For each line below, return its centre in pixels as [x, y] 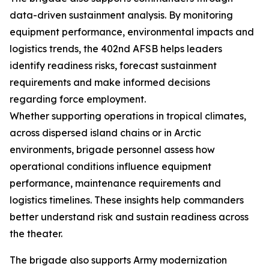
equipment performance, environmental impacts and [132, 32]
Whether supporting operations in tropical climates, [128, 116]
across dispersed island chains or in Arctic [105, 133]
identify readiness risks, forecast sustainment [113, 65]
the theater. [36, 234]
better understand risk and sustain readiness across [129, 217]
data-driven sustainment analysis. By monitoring [121, 15]
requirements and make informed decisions [110, 82]
